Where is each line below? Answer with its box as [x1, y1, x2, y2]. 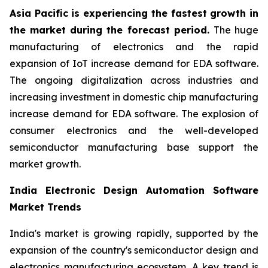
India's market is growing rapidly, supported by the [10, 227, 258, 240]
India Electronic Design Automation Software [10, 184, 258, 197]
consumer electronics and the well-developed [10, 124, 258, 137]
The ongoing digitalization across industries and [10, 74, 258, 87]
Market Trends [10, 201, 81, 214]
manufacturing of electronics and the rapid [10, 41, 258, 53]
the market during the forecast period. [10, 24, 214, 36]
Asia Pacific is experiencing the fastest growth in [10, 7, 258, 20]
